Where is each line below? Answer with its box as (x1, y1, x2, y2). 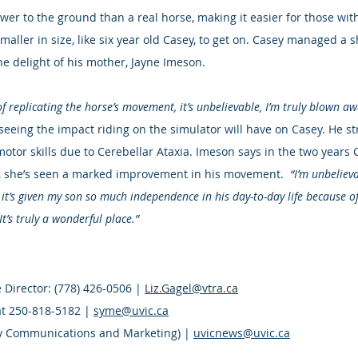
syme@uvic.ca (93, 303, 169, 318)
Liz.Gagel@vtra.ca (145, 280, 238, 296)
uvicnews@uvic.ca (193, 325, 290, 340)
